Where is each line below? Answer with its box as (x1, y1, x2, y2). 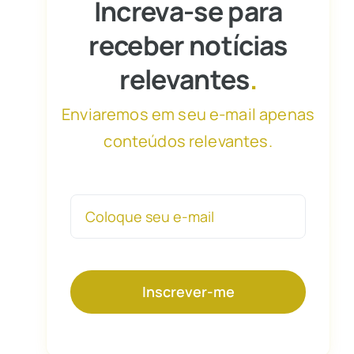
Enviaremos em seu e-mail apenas (62, 103, 315, 125)
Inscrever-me (141, 281, 235, 301)
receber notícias (88, 26, 288, 63)
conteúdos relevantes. (104, 130, 273, 152)
